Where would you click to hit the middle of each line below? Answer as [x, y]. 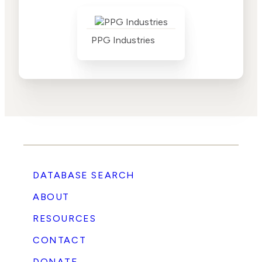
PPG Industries [123, 40]
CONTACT [60, 240]
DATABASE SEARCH [84, 175]
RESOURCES [65, 218]
